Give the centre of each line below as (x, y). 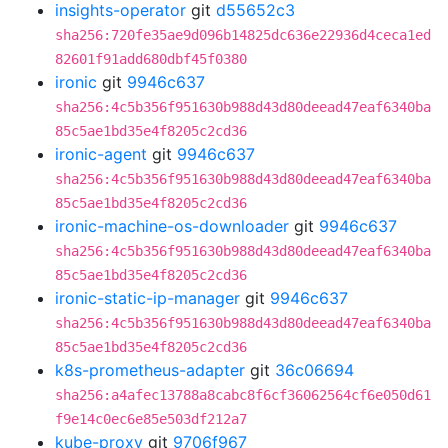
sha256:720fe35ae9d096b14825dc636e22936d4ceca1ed (243, 35)
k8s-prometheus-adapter (150, 370)
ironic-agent (101, 154)
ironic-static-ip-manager (147, 298)
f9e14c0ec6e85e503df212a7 (151, 419)
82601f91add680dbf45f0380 (151, 59)
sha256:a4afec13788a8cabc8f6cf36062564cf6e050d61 (243, 395)
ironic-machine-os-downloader (172, 226)
